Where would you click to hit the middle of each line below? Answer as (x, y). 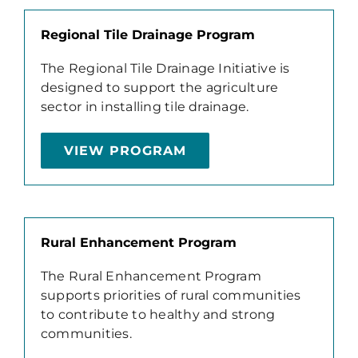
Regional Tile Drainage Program (147, 34)
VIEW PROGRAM (125, 150)
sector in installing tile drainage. (145, 106)
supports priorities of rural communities (171, 295)
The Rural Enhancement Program (151, 276)
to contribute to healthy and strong (158, 314)
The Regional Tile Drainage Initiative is (165, 68)
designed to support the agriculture (159, 87)
